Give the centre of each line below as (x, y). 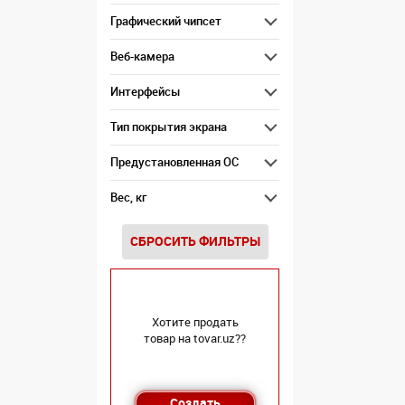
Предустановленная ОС (174, 162)
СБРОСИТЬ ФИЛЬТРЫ (195, 241)
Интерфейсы (146, 92)
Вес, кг (128, 198)
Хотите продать (195, 322)
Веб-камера (142, 57)
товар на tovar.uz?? (195, 339)
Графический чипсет (166, 21)
